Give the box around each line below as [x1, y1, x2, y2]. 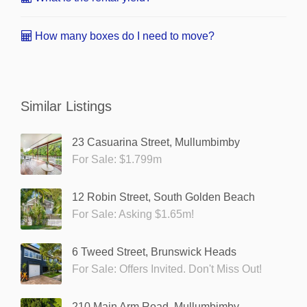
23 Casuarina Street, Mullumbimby [72, 136, 240, 148]
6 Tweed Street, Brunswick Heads [72, 245, 236, 258]
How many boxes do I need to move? [32, 29, 214, 42]
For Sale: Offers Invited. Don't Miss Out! [72, 262, 262, 275]
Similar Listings [21, 98, 112, 114]
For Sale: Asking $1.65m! [72, 208, 194, 220]
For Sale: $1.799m [72, 153, 162, 165]
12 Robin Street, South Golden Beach [72, 191, 255, 203]
